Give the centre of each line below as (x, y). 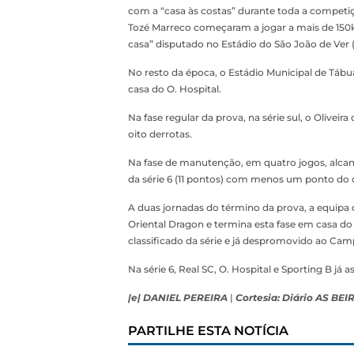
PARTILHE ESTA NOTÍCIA (208, 331)
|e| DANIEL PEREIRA (178, 298)
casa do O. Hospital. (175, 89)
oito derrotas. (160, 134)
